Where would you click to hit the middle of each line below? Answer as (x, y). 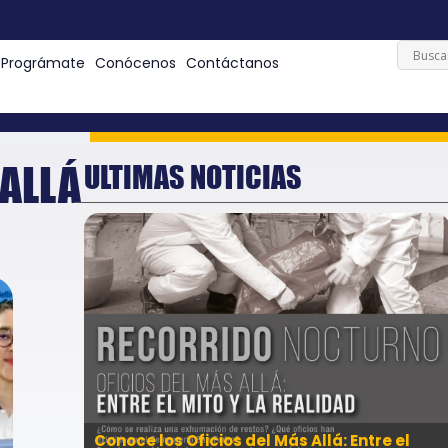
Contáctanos (232, 63)
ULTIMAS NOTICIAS (193, 176)
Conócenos (135, 63)
